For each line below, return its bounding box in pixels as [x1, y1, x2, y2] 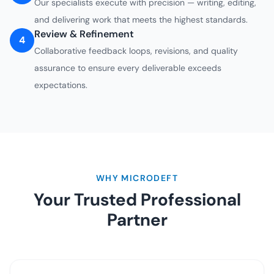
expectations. [34, 80, 87, 91]
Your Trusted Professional [33, 188, 241, 211]
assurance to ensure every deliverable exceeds [34, 62, 221, 73]
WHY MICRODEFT [95, 172, 179, 183]
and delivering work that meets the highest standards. [34, 14, 248, 25]
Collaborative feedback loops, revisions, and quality [34, 45, 238, 56]
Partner [106, 209, 168, 231]
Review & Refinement [34, 28, 134, 40]
